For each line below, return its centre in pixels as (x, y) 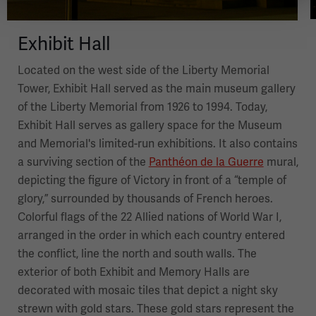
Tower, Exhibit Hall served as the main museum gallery (156, 89)
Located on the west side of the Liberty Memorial (143, 71)
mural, (281, 163)
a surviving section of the (83, 163)
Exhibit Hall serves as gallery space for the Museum (150, 126)
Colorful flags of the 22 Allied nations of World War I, (149, 218)
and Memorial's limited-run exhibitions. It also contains (157, 144)
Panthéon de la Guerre (206, 163)
